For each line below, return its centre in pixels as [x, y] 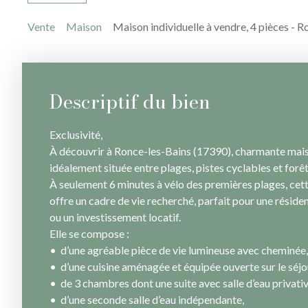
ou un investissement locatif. [115, 217]
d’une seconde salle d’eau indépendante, [152, 300]
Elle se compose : [89, 234]
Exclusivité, [76, 135]
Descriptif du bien [130, 102]
